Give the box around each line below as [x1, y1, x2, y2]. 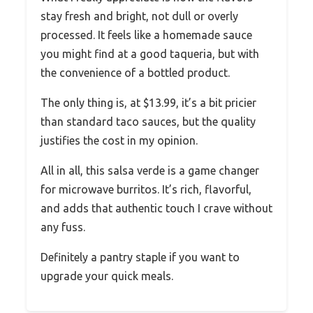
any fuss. [41, 220, 85, 233]
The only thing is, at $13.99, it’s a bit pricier [41, 96, 256, 109]
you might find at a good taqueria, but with [41, 47, 259, 60]
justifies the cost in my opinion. [41, 133, 198, 147]
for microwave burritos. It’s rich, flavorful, [41, 182, 252, 196]
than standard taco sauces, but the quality [41, 115, 256, 128]
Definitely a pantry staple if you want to [41, 250, 240, 263]
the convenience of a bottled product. [41, 66, 230, 79]
